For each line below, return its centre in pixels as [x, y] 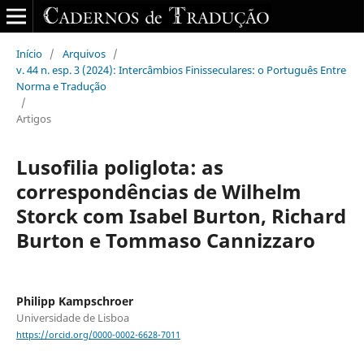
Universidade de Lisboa [72, 317]
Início [29, 53]
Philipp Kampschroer [74, 301]
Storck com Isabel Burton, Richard [181, 215]
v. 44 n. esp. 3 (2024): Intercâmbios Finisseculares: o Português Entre [181, 69]
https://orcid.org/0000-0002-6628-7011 [98, 335]
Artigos [33, 118]
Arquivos [84, 53]
